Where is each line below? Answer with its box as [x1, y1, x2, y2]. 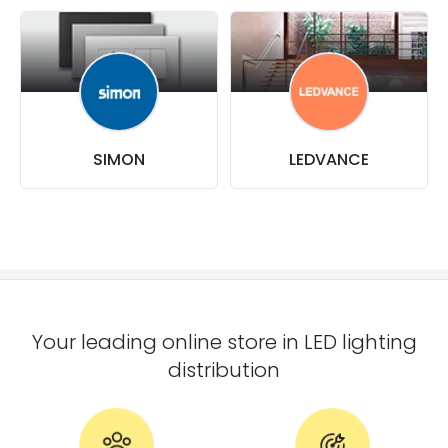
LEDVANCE [289, 148, 369, 171]
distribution [168, 356, 280, 384]
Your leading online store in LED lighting [31, 328, 417, 356]
